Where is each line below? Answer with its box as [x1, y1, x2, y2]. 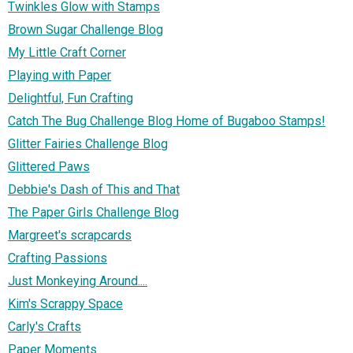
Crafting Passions [8, 250, 107, 266]
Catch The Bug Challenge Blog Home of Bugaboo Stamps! [8, 113, 325, 128]
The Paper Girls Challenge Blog [8, 204, 179, 220]
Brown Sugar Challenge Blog [8, 21, 163, 37]
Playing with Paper [8, 67, 111, 83]
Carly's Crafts [8, 318, 81, 334]
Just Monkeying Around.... [8, 273, 147, 288]
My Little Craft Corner [8, 44, 126, 60]
